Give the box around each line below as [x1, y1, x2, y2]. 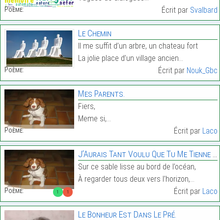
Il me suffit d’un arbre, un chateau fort [78, 41, 198, 51]
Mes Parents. [78, 88, 125, 99]
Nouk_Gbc [186, 66, 218, 76]
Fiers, [78, 102, 95, 111]
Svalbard [190, 5, 218, 15]
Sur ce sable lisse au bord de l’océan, [78, 162, 196, 172]
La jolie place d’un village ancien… [78, 54, 183, 63]
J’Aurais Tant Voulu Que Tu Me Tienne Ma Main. [78, 149, 213, 160]
